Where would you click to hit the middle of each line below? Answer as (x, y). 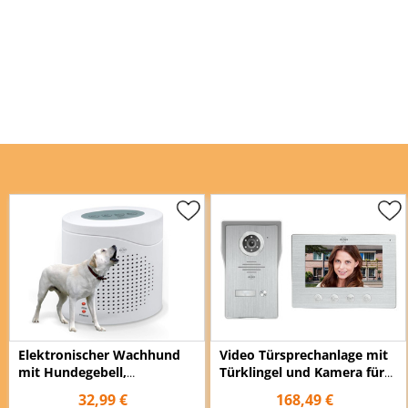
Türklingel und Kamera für (302, 372)
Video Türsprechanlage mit (304, 354)
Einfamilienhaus (270, 389)
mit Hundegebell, (72, 372)
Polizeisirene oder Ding (90, 389)
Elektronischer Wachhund (99, 354)
